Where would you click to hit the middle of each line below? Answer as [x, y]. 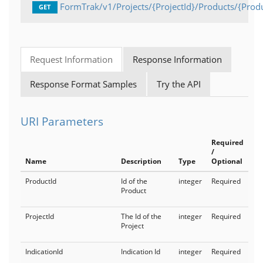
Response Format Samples [83, 84]
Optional [227, 161]
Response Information [177, 59]
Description [141, 161]
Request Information [71, 59]
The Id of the [141, 216]
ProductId [41, 181]
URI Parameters [62, 121]
